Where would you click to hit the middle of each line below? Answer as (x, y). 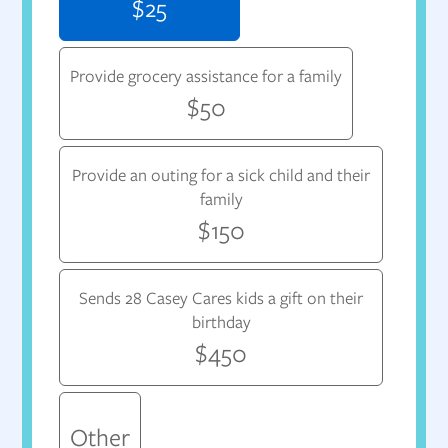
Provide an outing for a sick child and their (221, 175)
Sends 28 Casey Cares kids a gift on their (221, 298)
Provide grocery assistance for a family (206, 76)
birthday (221, 322)
